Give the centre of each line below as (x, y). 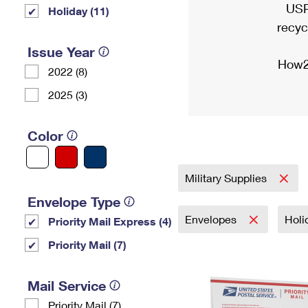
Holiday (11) (79, 11)
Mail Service (67, 285)
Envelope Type (74, 201)
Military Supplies (227, 178)
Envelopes (212, 219)
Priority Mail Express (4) (110, 221)
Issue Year (61, 52)
